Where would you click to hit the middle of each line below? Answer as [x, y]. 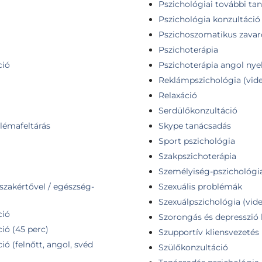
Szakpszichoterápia [197, 156]
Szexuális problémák [200, 186]
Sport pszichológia [197, 141]
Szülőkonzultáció [193, 247]
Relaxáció [178, 95]
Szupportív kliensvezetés [209, 232]
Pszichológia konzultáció [209, 19]
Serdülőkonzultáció [198, 110]
